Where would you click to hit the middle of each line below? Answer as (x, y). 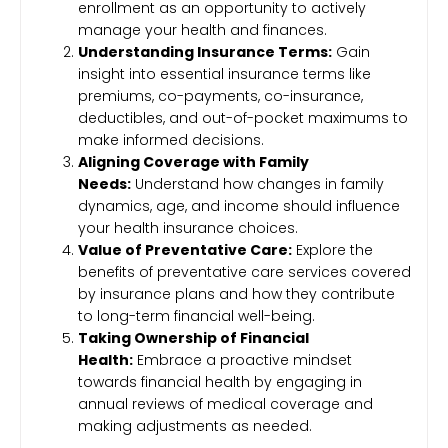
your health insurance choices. (188, 228)
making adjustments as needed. (195, 426)
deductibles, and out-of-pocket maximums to (243, 118)
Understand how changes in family (257, 184)
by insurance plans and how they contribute (236, 294)
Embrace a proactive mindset (242, 360)
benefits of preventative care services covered (244, 272)
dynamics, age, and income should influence (239, 206)
